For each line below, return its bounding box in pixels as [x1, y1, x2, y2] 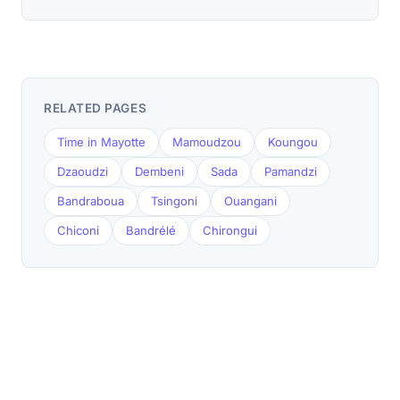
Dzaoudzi [57, 164, 108, 179]
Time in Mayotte [57, 135, 146, 150]
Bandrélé [126, 223, 176, 238]
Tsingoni [151, 194, 197, 209]
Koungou [268, 135, 318, 150]
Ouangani [224, 194, 277, 209]
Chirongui [203, 223, 257, 238]
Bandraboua [57, 194, 124, 209]
